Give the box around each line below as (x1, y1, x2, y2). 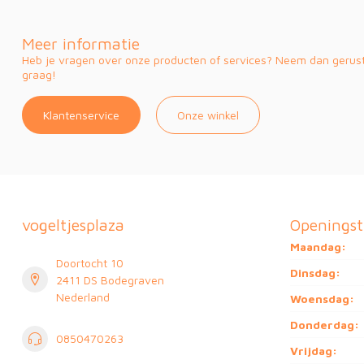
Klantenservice (43, 107, 119, 122)
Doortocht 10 (56, 255, 123, 270)
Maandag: (290, 239, 346, 253)
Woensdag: (290, 291, 354, 305)
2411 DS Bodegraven (56, 272, 164, 287)
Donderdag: (290, 317, 359, 331)
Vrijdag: (290, 343, 337, 357)
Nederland (56, 289, 110, 304)
